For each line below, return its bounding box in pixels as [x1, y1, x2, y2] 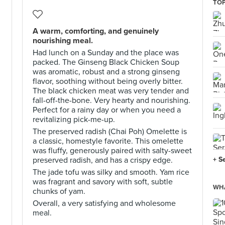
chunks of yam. [33, 186, 85, 196]
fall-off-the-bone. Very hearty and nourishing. [33, 95, 190, 105]
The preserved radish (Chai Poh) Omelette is [33, 127, 187, 137]
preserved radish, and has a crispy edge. [33, 155, 173, 165]
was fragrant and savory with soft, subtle [33, 177, 173, 187]
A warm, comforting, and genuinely [33, 26, 159, 36]
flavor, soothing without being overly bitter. [33, 76, 183, 86]
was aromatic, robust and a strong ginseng [33, 67, 180, 77]
